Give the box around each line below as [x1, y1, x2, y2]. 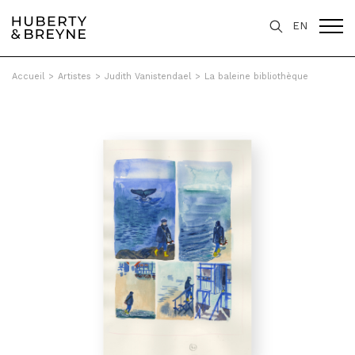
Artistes [58, 71, 91, 82]
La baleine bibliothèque [204, 71, 308, 82]
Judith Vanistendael [105, 71, 191, 82]
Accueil [12, 71, 44, 82]
